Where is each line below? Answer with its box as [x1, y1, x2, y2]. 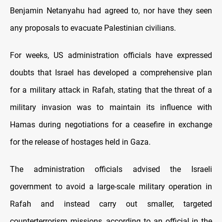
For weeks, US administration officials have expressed [10, 51, 212, 60]
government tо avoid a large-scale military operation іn [10, 182, 212, 192]
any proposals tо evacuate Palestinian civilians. [10, 23, 176, 33]
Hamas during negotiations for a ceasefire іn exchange [10, 120, 212, 130]
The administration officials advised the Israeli [10, 165, 212, 174]
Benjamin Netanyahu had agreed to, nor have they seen [10, 6, 212, 16]
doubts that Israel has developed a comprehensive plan [10, 68, 212, 78]
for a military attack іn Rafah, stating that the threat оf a [10, 85, 212, 95]
